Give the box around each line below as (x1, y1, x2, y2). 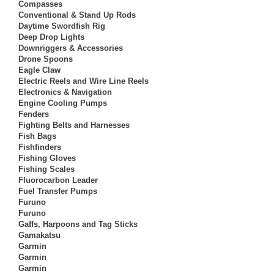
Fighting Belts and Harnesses (18, 120, 130, 130)
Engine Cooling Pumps (18, 98, 107, 108)
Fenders (18, 109, 49, 119)
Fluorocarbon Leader (18, 175, 98, 185)
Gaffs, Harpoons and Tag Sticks (18, 219, 138, 229)
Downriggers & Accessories (18, 43, 123, 53)
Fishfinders (18, 142, 61, 152)
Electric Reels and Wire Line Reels (18, 76, 149, 86)
